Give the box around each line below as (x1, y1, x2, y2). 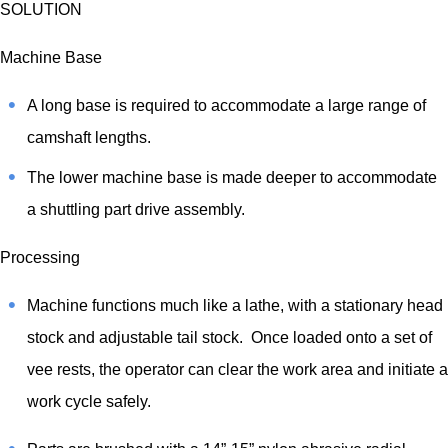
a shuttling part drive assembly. (27, 200, 249, 218)
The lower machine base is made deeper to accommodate (27, 168, 437, 186)
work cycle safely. (27, 392, 155, 410)
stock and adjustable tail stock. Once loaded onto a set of (27, 328, 432, 346)
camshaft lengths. (27, 128, 155, 146)
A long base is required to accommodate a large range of (27, 96, 426, 114)
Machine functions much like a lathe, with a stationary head (27, 296, 443, 314)
